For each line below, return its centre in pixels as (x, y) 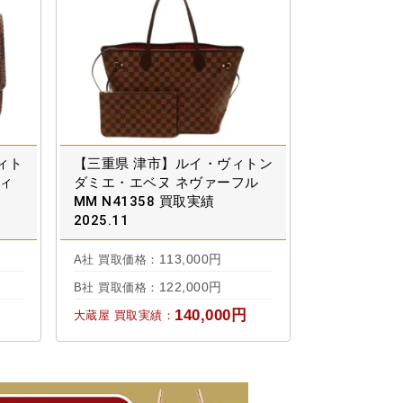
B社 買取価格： (116, 288)
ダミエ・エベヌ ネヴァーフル (166, 183)
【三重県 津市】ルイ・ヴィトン (173, 164)
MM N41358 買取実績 (144, 202)
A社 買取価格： (116, 260)
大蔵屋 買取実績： (124, 316)
